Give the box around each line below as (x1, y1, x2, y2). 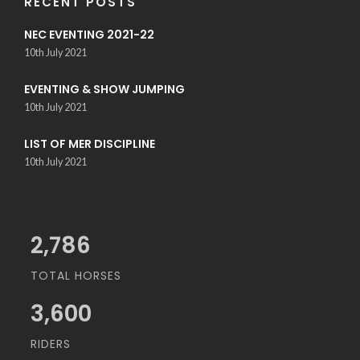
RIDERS (30, 336, 71, 352)
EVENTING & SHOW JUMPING (24, 81, 185, 97)
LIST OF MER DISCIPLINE (24, 136, 155, 152)
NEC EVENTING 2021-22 (24, 27, 154, 43)
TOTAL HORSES (30, 268, 121, 284)
